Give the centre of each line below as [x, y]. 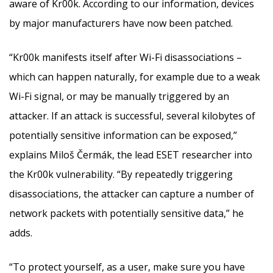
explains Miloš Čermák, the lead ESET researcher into [131, 154]
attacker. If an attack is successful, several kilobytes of [132, 115]
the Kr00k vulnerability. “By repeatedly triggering [121, 174]
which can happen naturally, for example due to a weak [135, 76]
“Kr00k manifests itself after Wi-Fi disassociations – [126, 57]
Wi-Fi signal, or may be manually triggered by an [119, 96]
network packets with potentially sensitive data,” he [126, 213]
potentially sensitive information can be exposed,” [123, 135]
